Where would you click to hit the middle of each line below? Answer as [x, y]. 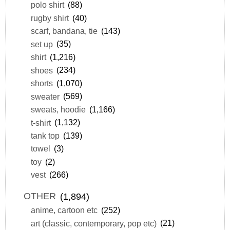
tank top [45, 135]
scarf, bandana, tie [64, 31]
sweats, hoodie [58, 110]
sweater [45, 96]
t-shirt [41, 122]
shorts [42, 83]
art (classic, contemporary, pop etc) [93, 223]
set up [42, 44]
